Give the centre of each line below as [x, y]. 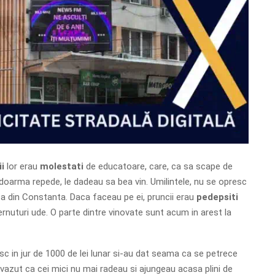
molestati [63, 166]
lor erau [23, 166]
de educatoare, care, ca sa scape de [159, 166]
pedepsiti [217, 197]
